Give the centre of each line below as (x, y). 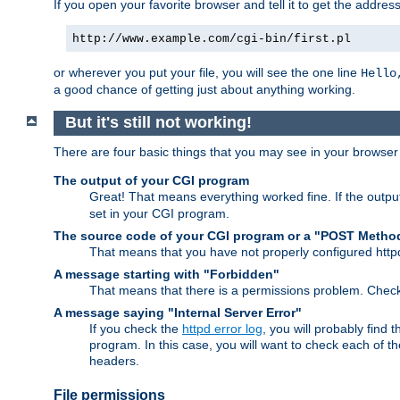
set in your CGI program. (159, 213)
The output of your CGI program (151, 180)
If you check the (136, 328)
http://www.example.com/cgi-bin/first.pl (212, 38)
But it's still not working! (158, 123)
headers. (114, 360)
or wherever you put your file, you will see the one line (207, 72)
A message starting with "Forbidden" (167, 274)
